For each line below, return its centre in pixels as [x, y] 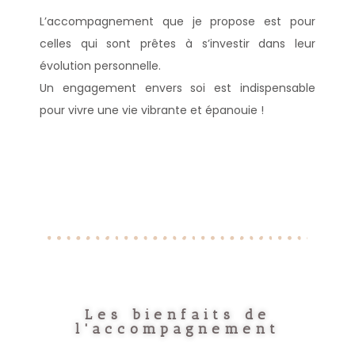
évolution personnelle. [100, 66]
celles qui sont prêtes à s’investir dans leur [177, 44]
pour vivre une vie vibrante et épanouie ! [152, 110]
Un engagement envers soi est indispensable [177, 88]
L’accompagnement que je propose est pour [177, 21]
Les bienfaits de [177, 315]
